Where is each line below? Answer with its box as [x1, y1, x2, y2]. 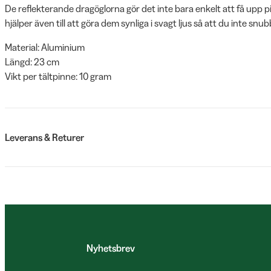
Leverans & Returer [5, 131, 84, 143]
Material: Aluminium [5, 41, 85, 53]
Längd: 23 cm [5, 56, 59, 68]
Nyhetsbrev [87, 242, 135, 254]
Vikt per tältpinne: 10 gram [5, 70, 111, 82]
